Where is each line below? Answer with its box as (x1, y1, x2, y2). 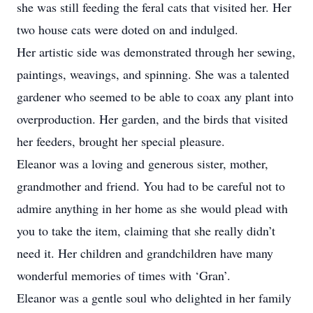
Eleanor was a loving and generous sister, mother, (17, 155, 268, 172)
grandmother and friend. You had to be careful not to (17, 177, 285, 194)
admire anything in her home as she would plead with (17, 200, 288, 217)
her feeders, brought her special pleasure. (17, 133, 225, 150)
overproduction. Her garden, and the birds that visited (17, 110, 288, 127)
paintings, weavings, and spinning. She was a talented (17, 66, 289, 82)
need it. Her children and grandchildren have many (17, 245, 273, 261)
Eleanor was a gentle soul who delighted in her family (17, 289, 291, 306)
